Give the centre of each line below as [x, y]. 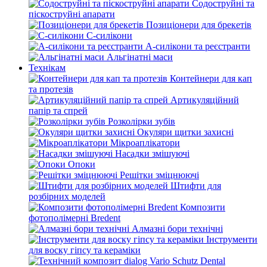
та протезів [51, 89]
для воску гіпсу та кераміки [85, 250]
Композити [203, 207]
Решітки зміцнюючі [159, 175]
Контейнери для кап [211, 78]
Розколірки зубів [142, 121]
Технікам [47, 68]
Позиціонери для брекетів [199, 25]
